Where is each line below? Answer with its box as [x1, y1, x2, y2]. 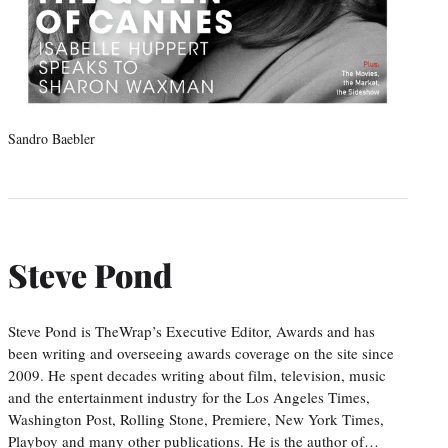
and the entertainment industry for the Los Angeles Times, [8, 386, 370, 407]
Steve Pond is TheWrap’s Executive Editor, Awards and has [8, 320, 375, 341]
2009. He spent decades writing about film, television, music [8, 364, 386, 385]
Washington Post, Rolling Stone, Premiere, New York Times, [8, 408, 384, 429]
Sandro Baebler [8, 128, 95, 148]
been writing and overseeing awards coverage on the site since [8, 342, 394, 363]
